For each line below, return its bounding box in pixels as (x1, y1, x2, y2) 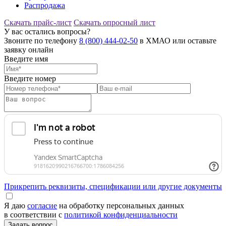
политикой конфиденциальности (64, 210, 178, 219)
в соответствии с (4, 210, 64, 219)
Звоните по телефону (4, 36, 79, 45)
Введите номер (4, 74, 56, 83)
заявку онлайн (4, 45, 53, 54)
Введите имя (4, 54, 48, 63)
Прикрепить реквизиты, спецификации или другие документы (4, 182, 222, 191)
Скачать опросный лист (74, 18, 155, 27)
